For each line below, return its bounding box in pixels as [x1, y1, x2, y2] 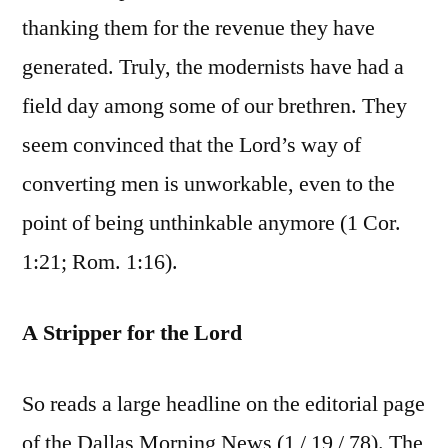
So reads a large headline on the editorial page [22, 390, 425, 419]
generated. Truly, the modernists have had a [22, 53, 404, 82]
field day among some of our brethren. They [22, 92, 407, 121]
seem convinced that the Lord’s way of [22, 131, 361, 160]
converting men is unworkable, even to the [22, 170, 395, 199]
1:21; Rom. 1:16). [22, 248, 178, 277]
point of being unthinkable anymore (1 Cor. [22, 209, 401, 238]
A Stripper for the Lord [22, 319, 242, 348]
